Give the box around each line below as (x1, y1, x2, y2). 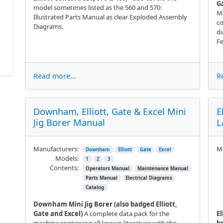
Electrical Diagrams (125, 174, 172, 181)
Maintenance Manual (137, 165, 188, 172)
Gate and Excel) (33, 209, 83, 218)
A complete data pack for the (82, 209, 169, 218)
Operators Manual (86, 165, 130, 172)
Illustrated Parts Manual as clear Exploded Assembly (33, 12, 187, 21)
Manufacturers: (33, 144, 79, 153)
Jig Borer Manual (33, 115, 105, 128)
